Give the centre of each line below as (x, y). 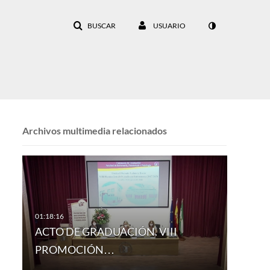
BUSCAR (102, 26)
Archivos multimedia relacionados (94, 130)
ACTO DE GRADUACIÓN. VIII (106, 232)
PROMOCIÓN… (74, 250)
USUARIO (169, 26)
